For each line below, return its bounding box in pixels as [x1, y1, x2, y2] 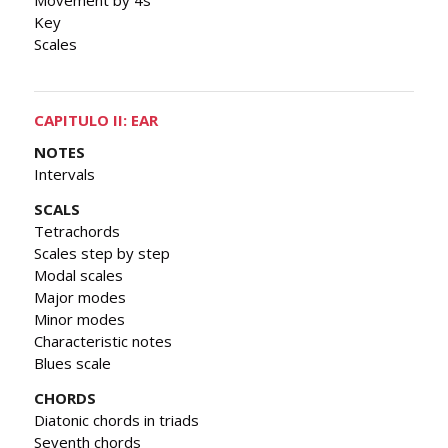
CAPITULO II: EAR [34, 110, 158, 131]
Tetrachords [34, 220, 120, 241]
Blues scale [34, 352, 111, 373]
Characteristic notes [34, 330, 172, 351]
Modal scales [34, 264, 123, 285]
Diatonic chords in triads [34, 409, 199, 430]
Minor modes [34, 308, 125, 329]
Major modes [34, 286, 126, 307]
